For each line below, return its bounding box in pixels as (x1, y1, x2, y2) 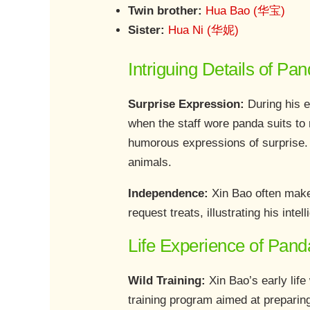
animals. (128, 155, 172, 169)
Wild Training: (128, 273, 210, 287)
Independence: (128, 186, 212, 200)
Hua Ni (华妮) (168, 24, 239, 37)
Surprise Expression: (128, 97, 245, 111)
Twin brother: (128, 4, 203, 18)
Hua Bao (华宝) (206, 4, 286, 18)
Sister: (128, 24, 169, 37)
